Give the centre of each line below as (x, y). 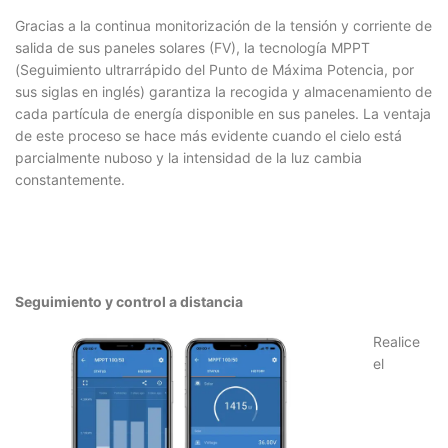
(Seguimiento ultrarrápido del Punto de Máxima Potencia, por (214, 69)
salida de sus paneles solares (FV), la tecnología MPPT (192, 47)
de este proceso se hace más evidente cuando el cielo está (208, 135)
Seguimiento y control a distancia (129, 301)
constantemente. (70, 179)
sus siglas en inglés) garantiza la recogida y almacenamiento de (223, 91)
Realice (396, 342)
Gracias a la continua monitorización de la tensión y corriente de (223, 25)
